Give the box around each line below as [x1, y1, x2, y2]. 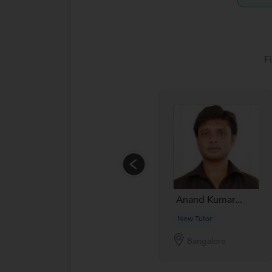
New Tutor [177, 213, 212, 223]
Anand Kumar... [176, 192, 242, 206]
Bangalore [187, 235, 226, 247]
